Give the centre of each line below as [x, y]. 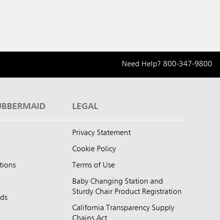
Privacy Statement [101, 133]
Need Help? [142, 64]
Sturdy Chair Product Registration [127, 192]
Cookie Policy [94, 149]
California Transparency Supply [123, 208]
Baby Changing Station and [118, 181]
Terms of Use [94, 165]
